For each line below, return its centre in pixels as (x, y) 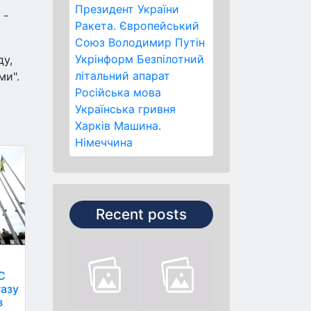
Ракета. (95, 26)
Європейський (159, 26)
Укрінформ (104, 59)
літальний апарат (123, 76)
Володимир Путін (157, 42)
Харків (93, 126)
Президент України (127, 9)
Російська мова (118, 92)
